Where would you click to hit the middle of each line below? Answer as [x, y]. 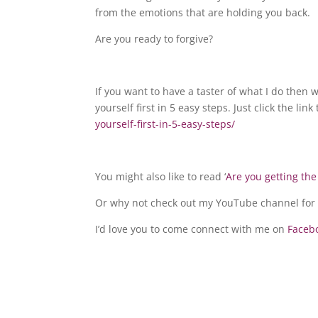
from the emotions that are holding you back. [203, 13]
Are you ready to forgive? [154, 39]
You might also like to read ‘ [161, 177]
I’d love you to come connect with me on [192, 229]
